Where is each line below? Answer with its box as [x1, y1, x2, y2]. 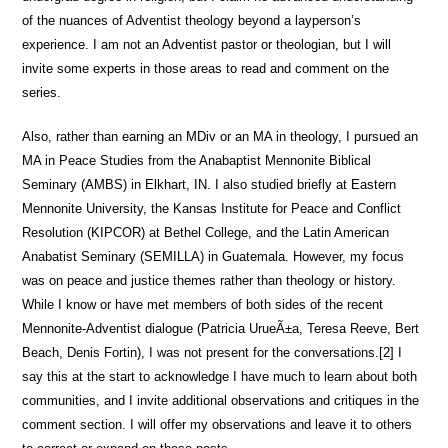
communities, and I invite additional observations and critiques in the [22, 392, 420, 408]
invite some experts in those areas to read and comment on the [22, 60, 390, 76]
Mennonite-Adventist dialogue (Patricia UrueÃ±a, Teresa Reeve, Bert [22, 320, 420, 336]
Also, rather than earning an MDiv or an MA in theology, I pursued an [22, 128, 419, 144]
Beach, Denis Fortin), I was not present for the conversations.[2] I [22, 344, 403, 360]
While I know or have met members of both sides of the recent [22, 296, 384, 312]
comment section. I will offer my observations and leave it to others [22, 416, 413, 432]
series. [22, 84, 62, 100]
